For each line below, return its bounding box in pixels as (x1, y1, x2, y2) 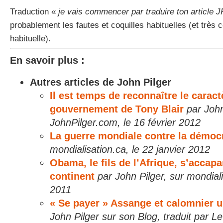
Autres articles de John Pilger (30, 77, 171, 88)
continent (50, 171, 95, 182)
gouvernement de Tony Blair (50, 104, 184, 114)
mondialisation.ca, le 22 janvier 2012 (50, 144, 210, 155)
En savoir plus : (10, 55, 85, 66)
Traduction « (10, 7, 58, 16)
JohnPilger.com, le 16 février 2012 (50, 117, 201, 128)
